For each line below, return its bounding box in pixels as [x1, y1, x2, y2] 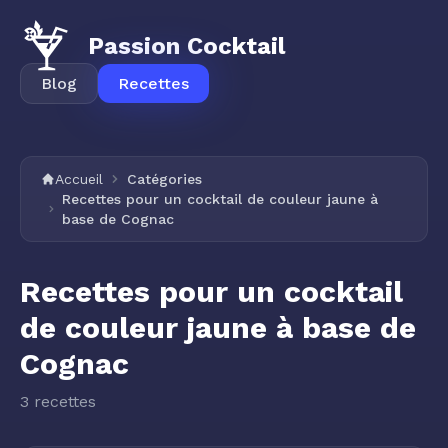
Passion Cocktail [88, 32, 285, 60]
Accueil [55, 171, 103, 187]
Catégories [127, 171, 202, 187]
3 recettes [20, 392, 96, 411]
